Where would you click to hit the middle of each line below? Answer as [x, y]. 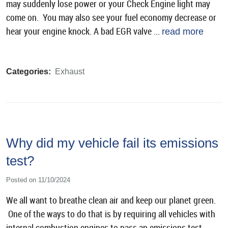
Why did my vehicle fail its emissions [112, 143]
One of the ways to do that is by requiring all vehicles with [111, 214]
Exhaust [70, 71]
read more [183, 31]
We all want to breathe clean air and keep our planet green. [111, 200]
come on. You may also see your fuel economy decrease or [111, 17]
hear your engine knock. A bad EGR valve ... [84, 31]
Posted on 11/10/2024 [38, 180]
